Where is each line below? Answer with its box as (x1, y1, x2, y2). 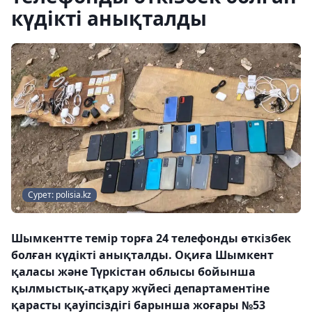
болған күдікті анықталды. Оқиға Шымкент (11, 247, 274, 263)
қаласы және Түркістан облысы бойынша (11, 264, 256, 280)
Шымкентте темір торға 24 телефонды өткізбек (11, 231, 291, 247)
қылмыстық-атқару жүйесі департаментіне (11, 281, 270, 297)
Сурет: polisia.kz (28, 189, 91, 201)
